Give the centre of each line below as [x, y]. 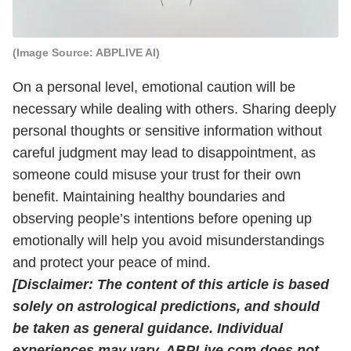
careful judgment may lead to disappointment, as [164, 153]
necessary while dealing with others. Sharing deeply [174, 109]
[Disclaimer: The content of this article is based [171, 285]
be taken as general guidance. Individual [148, 329]
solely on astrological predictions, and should [166, 307]
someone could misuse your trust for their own [157, 175]
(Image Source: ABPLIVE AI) [86, 53]
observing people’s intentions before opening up [162, 219]
